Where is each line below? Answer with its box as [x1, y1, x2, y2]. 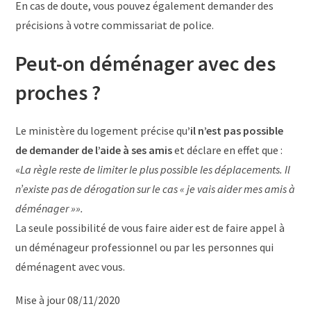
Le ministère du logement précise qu [15, 123, 188, 137]
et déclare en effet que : [172, 142, 283, 157]
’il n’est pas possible [187, 123, 284, 137]
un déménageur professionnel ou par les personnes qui [15, 239, 274, 254]
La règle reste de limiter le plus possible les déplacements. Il [20, 162, 291, 176]
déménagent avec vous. [15, 259, 126, 274]
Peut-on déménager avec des [15, 49, 276, 76]
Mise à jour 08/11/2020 [15, 292, 121, 307]
